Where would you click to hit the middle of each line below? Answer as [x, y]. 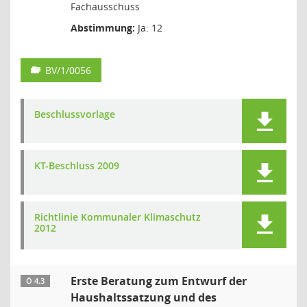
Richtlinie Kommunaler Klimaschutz [118, 217]
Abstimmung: [103, 28]
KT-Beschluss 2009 [77, 165]
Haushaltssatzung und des [144, 297]
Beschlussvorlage [75, 114]
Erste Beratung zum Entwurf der [159, 281]
